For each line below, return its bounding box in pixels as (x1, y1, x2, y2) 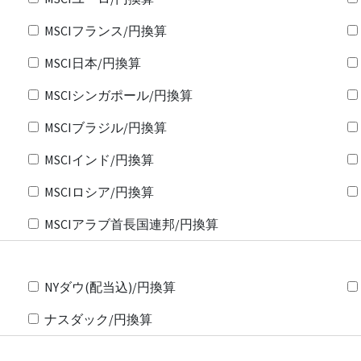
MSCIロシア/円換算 (44, 183, 154, 200)
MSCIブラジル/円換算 (44, 118, 167, 135)
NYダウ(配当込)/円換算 (44, 278, 176, 295)
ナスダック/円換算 (44, 310, 152, 327)
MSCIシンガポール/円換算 (44, 86, 193, 103)
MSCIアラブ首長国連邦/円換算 (44, 215, 218, 232)
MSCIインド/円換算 (44, 151, 154, 168)
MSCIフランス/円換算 (44, 22, 167, 39)
